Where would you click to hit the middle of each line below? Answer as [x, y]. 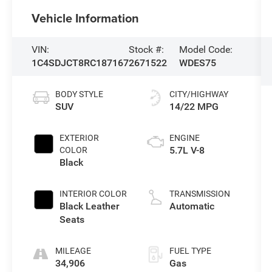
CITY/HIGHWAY [199, 94]
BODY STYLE [80, 94]
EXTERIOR [80, 138]
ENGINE [184, 138]
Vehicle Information [86, 18]
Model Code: [206, 49]
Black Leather [90, 206]
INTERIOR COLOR [93, 193]
